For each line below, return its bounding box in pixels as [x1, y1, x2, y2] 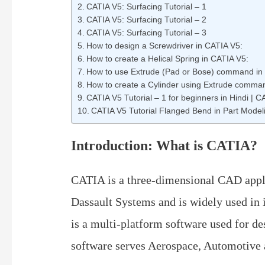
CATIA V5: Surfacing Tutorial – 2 [86, 15, 206, 25]
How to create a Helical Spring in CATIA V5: [86, 54, 248, 64]
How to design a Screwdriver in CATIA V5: [86, 41, 243, 51]
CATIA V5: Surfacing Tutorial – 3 [86, 28, 206, 38]
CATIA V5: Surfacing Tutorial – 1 [86, 2, 206, 12]
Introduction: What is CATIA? [71, 138, 261, 154]
